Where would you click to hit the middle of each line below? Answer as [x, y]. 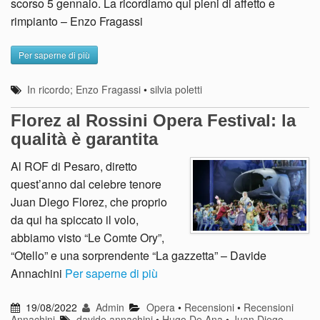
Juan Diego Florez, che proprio [89, 202]
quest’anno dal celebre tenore [86, 184]
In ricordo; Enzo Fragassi [84, 90]
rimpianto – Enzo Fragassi [77, 21]
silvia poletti [176, 90]
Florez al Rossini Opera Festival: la [153, 120]
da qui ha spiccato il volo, [75, 220]
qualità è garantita [84, 139]
